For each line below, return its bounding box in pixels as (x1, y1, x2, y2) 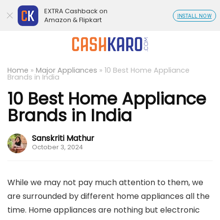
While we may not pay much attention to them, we (7, 177, 203, 188)
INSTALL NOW (177, 13, 212, 19)
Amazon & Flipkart (44, 15, 102, 25)
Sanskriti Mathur (32, 133, 94, 144)
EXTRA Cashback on (44, 6, 108, 16)
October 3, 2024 (32, 143, 83, 151)
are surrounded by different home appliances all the (7, 191, 210, 202)
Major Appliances (36, 65, 97, 75)
